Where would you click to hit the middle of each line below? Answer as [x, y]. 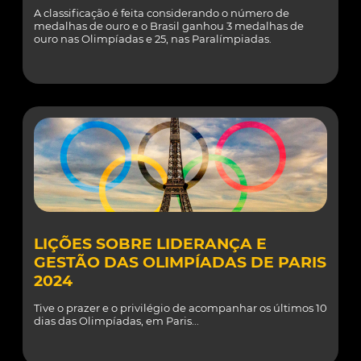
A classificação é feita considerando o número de [162, 13]
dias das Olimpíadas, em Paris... [116, 321]
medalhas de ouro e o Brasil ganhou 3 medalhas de [169, 26]
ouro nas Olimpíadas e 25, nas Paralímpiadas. [153, 39]
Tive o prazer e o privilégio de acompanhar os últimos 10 [180, 308]
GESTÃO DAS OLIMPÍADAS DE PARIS [180, 262]
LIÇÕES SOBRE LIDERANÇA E [150, 244]
